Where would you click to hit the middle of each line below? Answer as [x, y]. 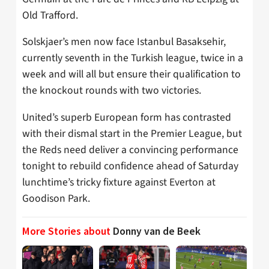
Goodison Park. [56, 198]
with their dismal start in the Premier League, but [132, 133]
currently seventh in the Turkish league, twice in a [133, 58]
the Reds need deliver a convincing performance [130, 150]
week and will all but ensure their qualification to [131, 74]
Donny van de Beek [157, 231]
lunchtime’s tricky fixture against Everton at [119, 182]
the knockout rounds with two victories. [112, 91]
